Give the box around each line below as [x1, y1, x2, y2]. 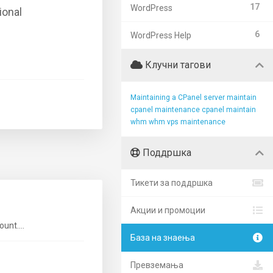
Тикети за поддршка [130, 178, 213, 188]
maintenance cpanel [155, 105, 224, 114]
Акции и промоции [130, 205, 205, 215]
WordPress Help [130, 30, 191, 40]
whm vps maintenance [149, 118, 225, 126]
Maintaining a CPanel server [130, 93, 225, 102]
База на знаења [130, 233, 195, 243]
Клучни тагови [143, 59, 211, 71]
